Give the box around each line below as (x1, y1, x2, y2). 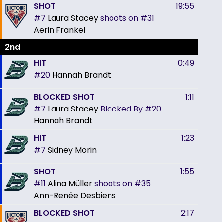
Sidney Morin (48, 144, 97, 156)
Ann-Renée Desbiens (34, 189, 116, 201)
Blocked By (100, 103, 143, 114)
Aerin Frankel (34, 24, 85, 36)
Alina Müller (48, 177, 92, 189)
